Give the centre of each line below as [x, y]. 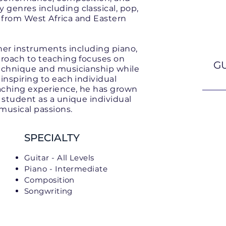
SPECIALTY [52, 138]
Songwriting [48, 191]
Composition [49, 180]
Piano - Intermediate [66, 169]
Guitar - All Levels [59, 158]
